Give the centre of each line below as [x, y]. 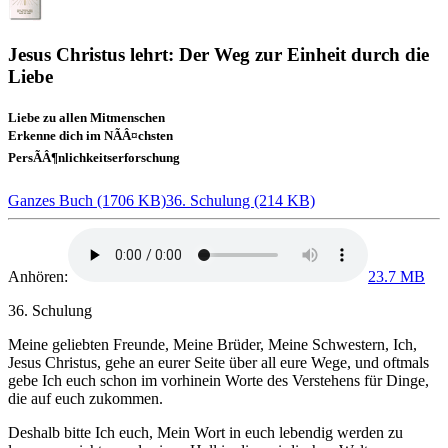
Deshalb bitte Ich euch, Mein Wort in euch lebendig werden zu [205, 433]
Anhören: [38, 277]
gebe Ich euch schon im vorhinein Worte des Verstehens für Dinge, [218, 381]
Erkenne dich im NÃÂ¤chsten [90, 135]
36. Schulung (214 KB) [240, 201]
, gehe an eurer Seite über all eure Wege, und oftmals [263, 363]
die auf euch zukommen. [85, 399]
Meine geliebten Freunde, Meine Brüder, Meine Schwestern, [200, 345]
